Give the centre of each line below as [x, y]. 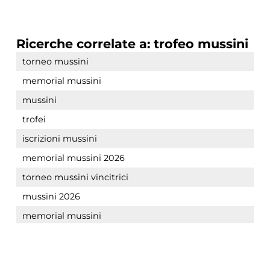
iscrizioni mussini [59, 138]
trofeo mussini [201, 43]
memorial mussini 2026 [73, 158]
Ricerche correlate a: [85, 43]
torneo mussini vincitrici [75, 177]
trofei [34, 119]
